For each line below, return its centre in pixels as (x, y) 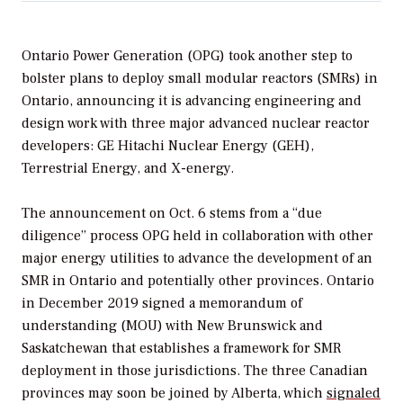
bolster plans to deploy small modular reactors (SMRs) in (200, 78)
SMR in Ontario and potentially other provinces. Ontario (198, 281)
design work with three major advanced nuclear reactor (196, 123)
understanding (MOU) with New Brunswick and (172, 326)
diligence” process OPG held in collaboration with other (197, 236)
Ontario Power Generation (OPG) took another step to (187, 55)
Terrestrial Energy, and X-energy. (128, 168)
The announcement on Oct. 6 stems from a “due (172, 214)
